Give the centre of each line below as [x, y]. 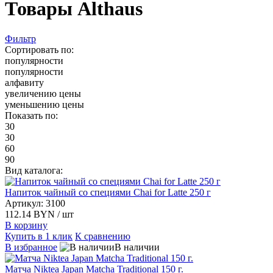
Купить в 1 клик [39, 236]
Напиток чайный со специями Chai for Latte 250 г [108, 192]
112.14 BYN [31, 214]
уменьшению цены [44, 104]
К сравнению [103, 236]
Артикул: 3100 [35, 203]
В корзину [26, 225]
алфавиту [24, 82]
